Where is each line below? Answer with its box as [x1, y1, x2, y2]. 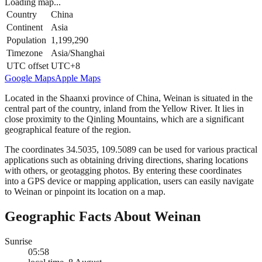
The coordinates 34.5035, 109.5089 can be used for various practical [5, 144, 257, 154]
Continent [6, 22, 43, 32]
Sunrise [5, 236, 32, 246]
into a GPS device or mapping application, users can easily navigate [5, 175, 254, 186]
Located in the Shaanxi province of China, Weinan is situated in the [5, 92, 253, 103]
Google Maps [5, 73, 55, 83]
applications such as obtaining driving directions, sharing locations [5, 154, 248, 165]
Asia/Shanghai [51, 47, 105, 58]
